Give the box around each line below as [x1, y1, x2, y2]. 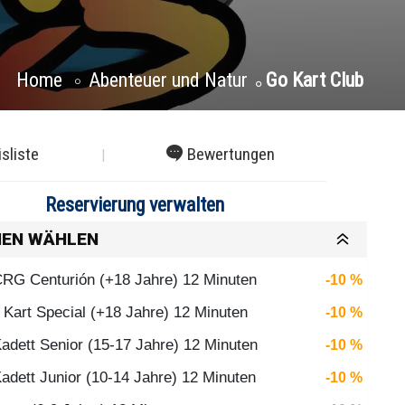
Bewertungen [187, 143, 275, 165]
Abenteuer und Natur [88, 69, 248, 91]
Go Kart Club [265, 69, 363, 91]
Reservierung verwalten [45, 193, 225, 216]
